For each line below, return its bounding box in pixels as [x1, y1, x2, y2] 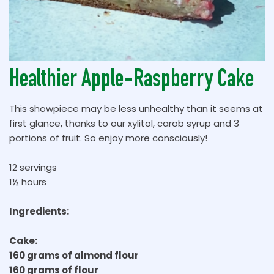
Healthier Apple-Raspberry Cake [9, 69, 254, 94]
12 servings [9, 161, 57, 174]
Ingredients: [9, 205, 69, 218]
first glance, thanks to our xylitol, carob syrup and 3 [9, 117, 239, 130]
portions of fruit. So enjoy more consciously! [9, 131, 207, 144]
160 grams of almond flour [9, 249, 139, 262]
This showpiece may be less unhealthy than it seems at [9, 102, 263, 115]
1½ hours [9, 176, 46, 188]
